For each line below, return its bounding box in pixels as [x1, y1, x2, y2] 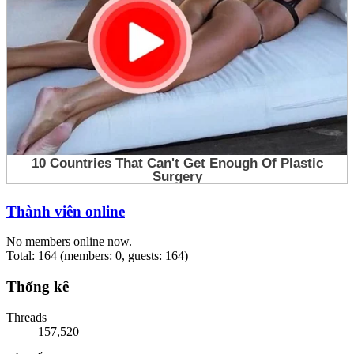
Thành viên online [6, 202, 125, 220]
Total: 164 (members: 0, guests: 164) [6, 249, 188, 263]
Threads [6, 310, 47, 324]
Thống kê [6, 277, 69, 295]
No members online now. [6, 235, 132, 249]
